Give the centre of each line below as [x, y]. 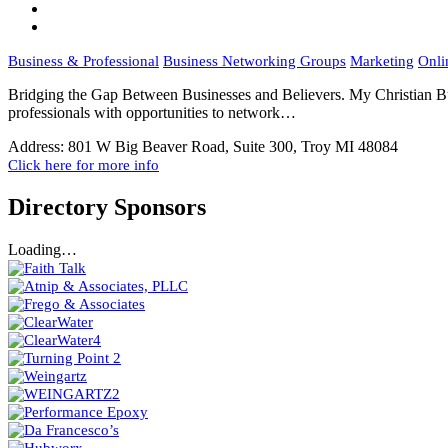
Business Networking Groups [254, 61]
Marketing [382, 61]
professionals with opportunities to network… [152, 113]
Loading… [42, 250]
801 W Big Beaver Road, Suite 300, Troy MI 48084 [233, 147]
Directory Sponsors [107, 207]
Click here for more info [83, 165]
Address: [36, 147]
